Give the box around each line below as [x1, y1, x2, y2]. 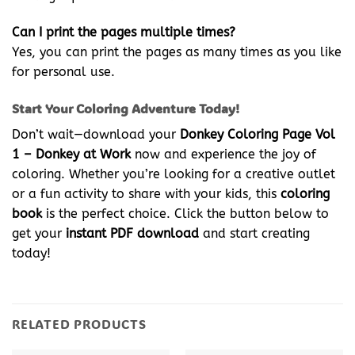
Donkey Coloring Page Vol [180, 126, 335, 142]
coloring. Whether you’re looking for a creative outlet [12, 166, 335, 181]
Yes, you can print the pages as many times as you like [12, 44, 342, 60]
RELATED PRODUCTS [12, 315, 147, 332]
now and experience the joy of [131, 146, 316, 162]
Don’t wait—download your [12, 126, 180, 142]
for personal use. [12, 64, 115, 80]
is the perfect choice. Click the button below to [42, 205, 329, 221]
